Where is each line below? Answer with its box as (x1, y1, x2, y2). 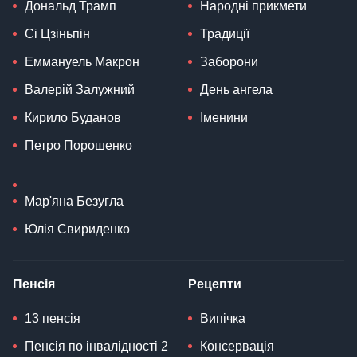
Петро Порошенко (25, 139, 132, 153)
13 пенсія (25, 312, 80, 326)
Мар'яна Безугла (25, 194, 124, 209)
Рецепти (188, 277, 241, 292)
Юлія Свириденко (25, 222, 130, 237)
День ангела (200, 83, 273, 97)
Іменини (200, 111, 248, 125)
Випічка (200, 312, 245, 326)
